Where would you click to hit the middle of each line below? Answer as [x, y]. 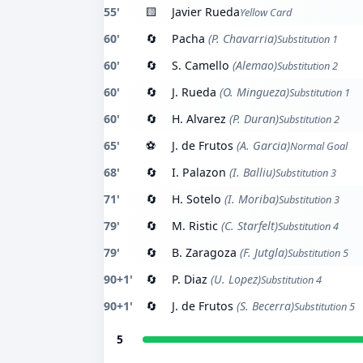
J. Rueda [194, 92]
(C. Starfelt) [248, 226]
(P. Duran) [252, 119]
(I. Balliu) [251, 172]
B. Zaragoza [204, 252]
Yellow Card [266, 12]
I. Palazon [199, 172]
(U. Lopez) [234, 279]
